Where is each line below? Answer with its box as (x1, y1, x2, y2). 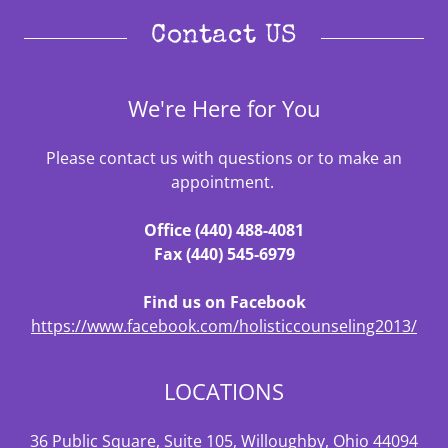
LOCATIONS (164, 376, 284, 407)
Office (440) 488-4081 (144, 219, 304, 242)
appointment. (170, 171, 278, 194)
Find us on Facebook (142, 291, 306, 314)
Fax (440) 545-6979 (153, 243, 295, 266)
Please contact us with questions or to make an (46, 147, 402, 170)
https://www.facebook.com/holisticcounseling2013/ (31, 315, 417, 338)
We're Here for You (127, 93, 321, 124)
